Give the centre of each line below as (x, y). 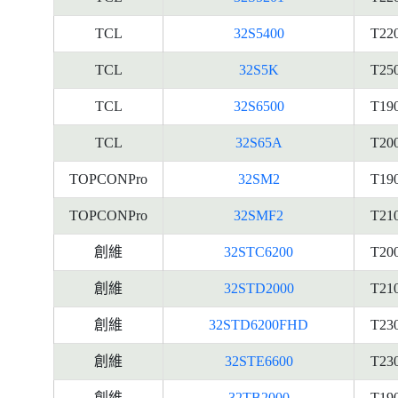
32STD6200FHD (259, 325)
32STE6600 (259, 361)
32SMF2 (259, 215)
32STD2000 (259, 288)
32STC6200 (259, 252)
